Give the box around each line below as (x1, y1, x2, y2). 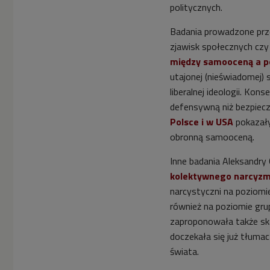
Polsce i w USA (170, 115, 233, 130)
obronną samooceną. (170, 130, 254, 145)
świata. (170, 244, 199, 259)
